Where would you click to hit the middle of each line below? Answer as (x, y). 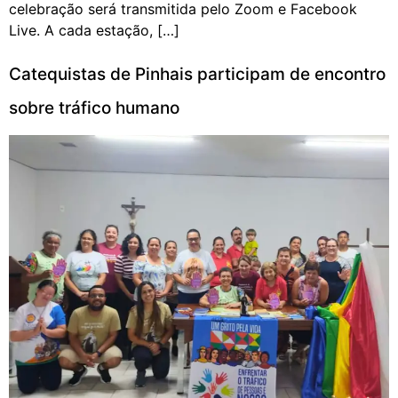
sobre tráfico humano (94, 108)
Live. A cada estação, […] (94, 30)
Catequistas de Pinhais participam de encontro (197, 75)
